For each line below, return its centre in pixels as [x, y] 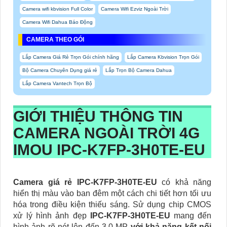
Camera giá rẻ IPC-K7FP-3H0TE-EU [87, 182]
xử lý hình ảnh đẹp [52, 215]
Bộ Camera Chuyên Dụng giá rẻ [60, 70]
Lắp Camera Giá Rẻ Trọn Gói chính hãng [71, 57]
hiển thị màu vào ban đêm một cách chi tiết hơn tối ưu [112, 193]
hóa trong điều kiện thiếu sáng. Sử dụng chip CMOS [112, 204]
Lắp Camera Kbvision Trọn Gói [163, 57]
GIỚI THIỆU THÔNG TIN [98, 116]
